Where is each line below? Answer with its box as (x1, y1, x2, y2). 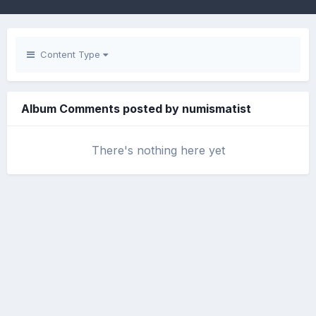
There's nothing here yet (91, 143, 225, 157)
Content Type (35, 49, 103, 60)
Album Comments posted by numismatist (21, 102, 251, 116)
